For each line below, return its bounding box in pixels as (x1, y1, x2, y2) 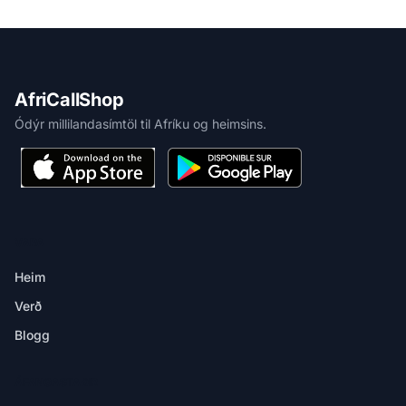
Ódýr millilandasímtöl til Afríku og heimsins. (14, 116, 266, 131)
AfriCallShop (14, 89, 124, 111)
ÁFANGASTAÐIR (14, 375, 99, 389)
